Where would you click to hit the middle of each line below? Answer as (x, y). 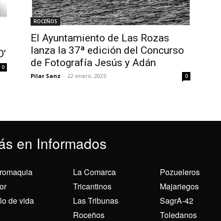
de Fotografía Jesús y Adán (93, 62)
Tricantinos (92, 186)
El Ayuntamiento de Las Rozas (100, 38)
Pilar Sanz (46, 75)
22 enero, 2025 (87, 75)
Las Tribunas (96, 200)
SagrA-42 (176, 200)
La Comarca (95, 172)
